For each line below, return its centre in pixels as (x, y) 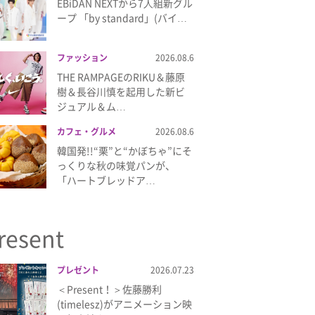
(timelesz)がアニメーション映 (124, 304)
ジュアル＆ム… (91, 106)
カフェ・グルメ (86, 131)
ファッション (82, 58)
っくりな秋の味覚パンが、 (116, 165)
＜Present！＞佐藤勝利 (109, 289)
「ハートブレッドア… (106, 180)
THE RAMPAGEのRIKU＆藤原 (121, 77)
